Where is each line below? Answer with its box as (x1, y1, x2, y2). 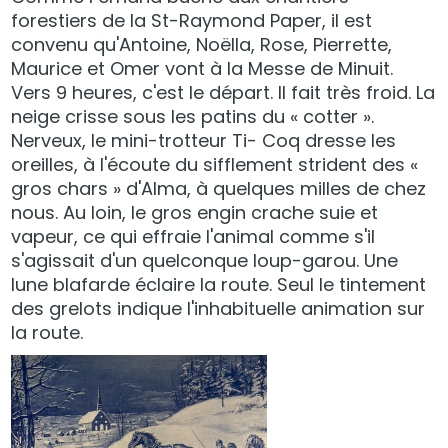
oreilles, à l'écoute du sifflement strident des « (11, 152, 419, 177)
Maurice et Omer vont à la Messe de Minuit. (11, 56, 394, 81)
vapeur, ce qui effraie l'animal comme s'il (11, 224, 376, 249)
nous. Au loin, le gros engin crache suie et (11, 200, 379, 225)
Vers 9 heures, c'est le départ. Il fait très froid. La (11, 80, 436, 105)
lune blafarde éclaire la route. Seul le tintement (11, 272, 427, 297)
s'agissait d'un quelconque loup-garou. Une (11, 248, 399, 273)
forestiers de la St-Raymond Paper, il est (11, 8, 373, 33)
